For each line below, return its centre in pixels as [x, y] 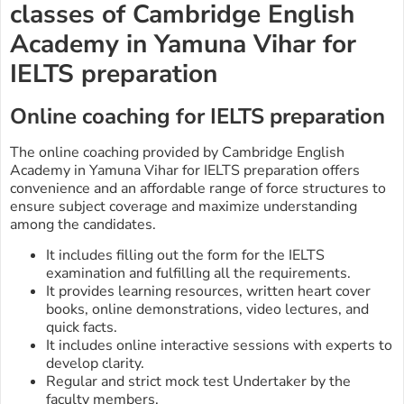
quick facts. [82, 327]
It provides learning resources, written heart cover [208, 291]
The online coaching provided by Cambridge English [177, 152]
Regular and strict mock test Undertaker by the [198, 381]
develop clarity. [95, 363]
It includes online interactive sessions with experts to [219, 345]
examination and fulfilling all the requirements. [198, 273]
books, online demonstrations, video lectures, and [207, 309]
